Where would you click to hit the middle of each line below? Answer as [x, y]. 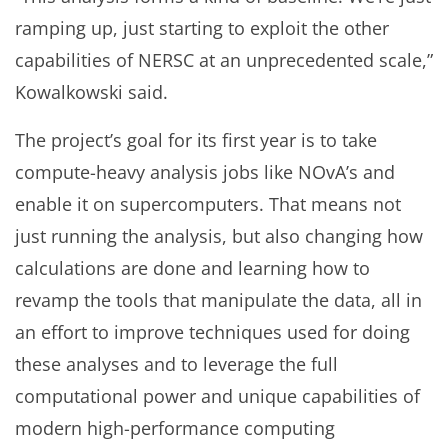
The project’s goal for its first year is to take [196, 140]
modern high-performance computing [175, 428]
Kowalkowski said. [91, 92]
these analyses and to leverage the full [176, 364]
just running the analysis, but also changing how [219, 236]
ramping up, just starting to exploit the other [202, 28]
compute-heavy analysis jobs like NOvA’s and [205, 172]
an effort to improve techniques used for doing [212, 332]
